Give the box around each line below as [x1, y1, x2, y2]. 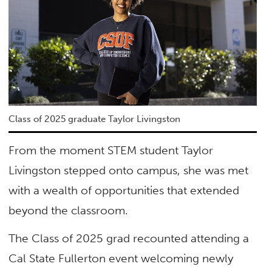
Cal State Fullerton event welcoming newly [8, 251, 234, 265]
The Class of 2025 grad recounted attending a [8, 231, 250, 245]
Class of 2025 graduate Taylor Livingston [8, 114, 181, 125]
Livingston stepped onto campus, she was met [8, 163, 249, 178]
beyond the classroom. [8, 203, 129, 218]
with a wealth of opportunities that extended [8, 183, 240, 198]
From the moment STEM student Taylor [8, 143, 214, 158]
